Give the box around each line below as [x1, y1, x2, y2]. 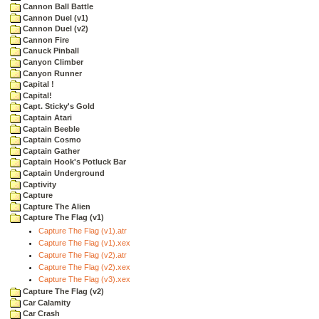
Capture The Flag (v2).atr [38, 250, 127, 259]
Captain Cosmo [21, 135, 81, 145]
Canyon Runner [21, 68, 82, 78]
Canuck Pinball [21, 46, 79, 56]
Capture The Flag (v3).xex [38, 274, 130, 283]
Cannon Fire [21, 35, 69, 44]
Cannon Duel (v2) [21, 24, 88, 33]
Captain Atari [21, 113, 72, 122]
